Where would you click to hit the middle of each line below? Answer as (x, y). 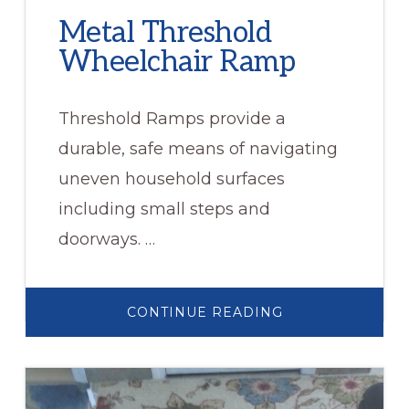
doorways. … (106, 239)
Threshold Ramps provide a (172, 118)
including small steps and (164, 209)
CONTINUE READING (204, 312)
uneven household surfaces (171, 178)
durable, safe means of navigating (198, 148)
